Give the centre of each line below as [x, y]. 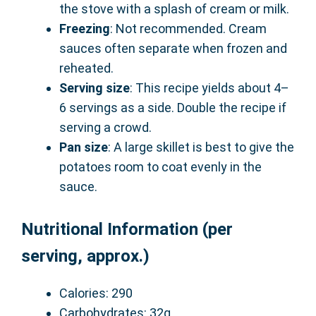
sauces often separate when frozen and [173, 49]
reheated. [86, 68]
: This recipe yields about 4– [209, 88]
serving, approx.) [85, 256]
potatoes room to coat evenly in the [160, 167]
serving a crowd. [105, 128]
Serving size [95, 88]
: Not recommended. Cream [188, 29]
